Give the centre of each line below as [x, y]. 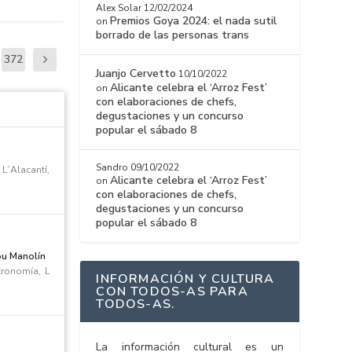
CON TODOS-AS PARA [172, 292]
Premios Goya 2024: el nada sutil [194, 21]
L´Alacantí [24, 169]
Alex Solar [119, 8]
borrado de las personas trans [173, 35]
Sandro [112, 168]
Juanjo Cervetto [136, 74]
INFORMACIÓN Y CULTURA [185, 279]
